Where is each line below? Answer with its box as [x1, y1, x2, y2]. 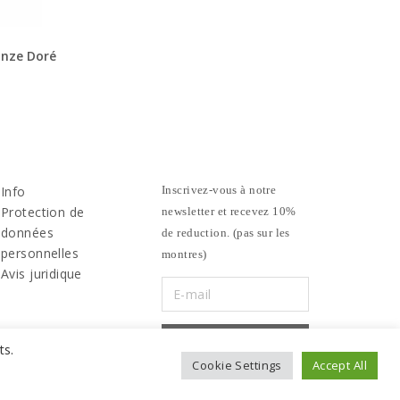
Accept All [312, 356, 367, 373]
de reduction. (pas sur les [162, 225, 290, 239]
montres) [162, 246, 207, 261]
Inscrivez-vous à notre [162, 182, 277, 196]
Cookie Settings [192, 356, 282, 373]
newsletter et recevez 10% [162, 204, 296, 218]
